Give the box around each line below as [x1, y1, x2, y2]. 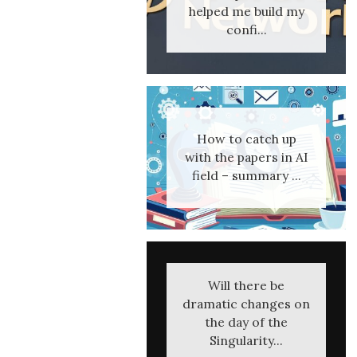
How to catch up [196, 131, 296, 147]
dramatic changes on [182, 296, 310, 312]
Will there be [208, 277, 284, 293]
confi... [226, 22, 267, 37]
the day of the [205, 314, 288, 330]
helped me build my [188, 3, 304, 19]
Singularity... [210, 332, 283, 348]
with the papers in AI [184, 149, 308, 165]
